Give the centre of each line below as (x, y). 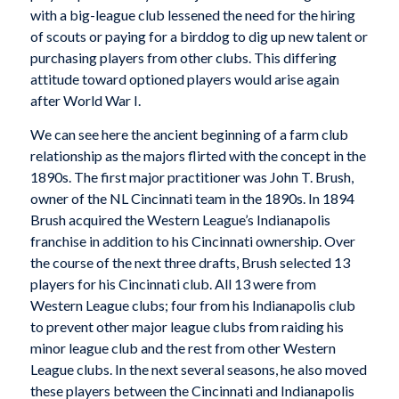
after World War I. (85, 101)
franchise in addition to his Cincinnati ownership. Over (192, 240)
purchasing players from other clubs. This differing (183, 58)
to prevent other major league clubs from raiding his (187, 326)
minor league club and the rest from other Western (183, 347)
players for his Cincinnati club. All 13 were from (173, 283)
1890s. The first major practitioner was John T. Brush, (191, 176)
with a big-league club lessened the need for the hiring (192, 15)
